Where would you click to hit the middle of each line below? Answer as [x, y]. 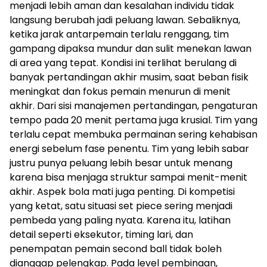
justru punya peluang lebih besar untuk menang [121, 163]
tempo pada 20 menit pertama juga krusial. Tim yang [133, 120]
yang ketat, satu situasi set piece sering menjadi [121, 206]
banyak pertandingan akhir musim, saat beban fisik [129, 77]
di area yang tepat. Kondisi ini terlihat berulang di [123, 63]
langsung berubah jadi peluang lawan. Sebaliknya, [125, 20]
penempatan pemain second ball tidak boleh [116, 249]
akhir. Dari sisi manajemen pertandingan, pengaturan [133, 106]
